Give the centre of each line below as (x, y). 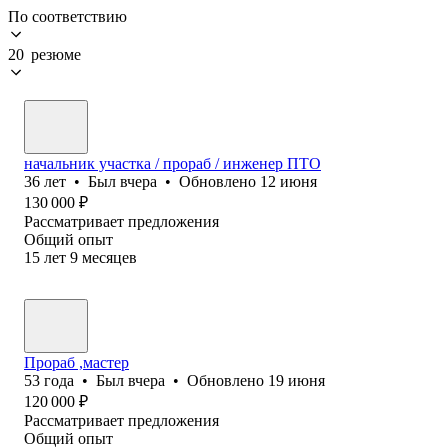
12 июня (288, 181)
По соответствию (67, 16)
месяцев (109, 257)
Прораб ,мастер (76, 362)
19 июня (296, 380)
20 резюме (44, 54)
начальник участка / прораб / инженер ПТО (172, 163)
